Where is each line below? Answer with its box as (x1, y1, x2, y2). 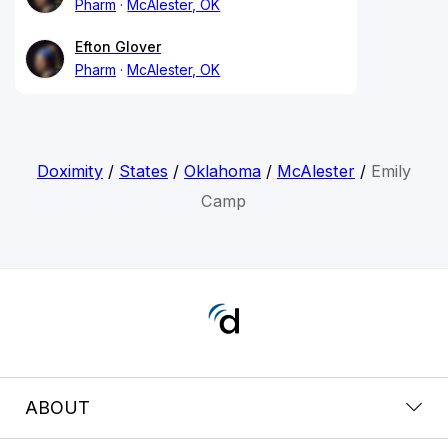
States (118, 160, 168, 181)
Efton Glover (75, 37, 161, 55)
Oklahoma (183, 160, 261, 181)
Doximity (36, 160, 103, 181)
